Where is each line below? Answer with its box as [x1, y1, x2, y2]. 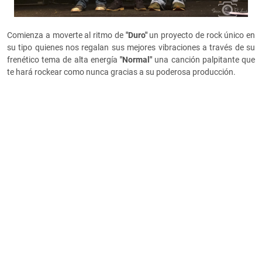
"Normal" [120, 55, 155, 65]
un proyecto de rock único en [149, 30, 255, 40]
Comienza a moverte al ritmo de [7, 30, 126, 40]
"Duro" [125, 30, 150, 40]
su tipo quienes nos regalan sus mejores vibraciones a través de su [7, 43, 255, 53]
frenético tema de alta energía [7, 55, 120, 65]
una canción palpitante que [154, 55, 256, 65]
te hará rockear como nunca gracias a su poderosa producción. [7, 67, 236, 77]
